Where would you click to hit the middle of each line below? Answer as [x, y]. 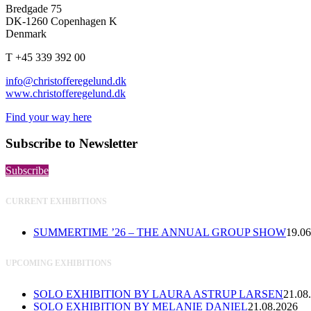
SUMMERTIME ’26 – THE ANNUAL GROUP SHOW [160, 233]
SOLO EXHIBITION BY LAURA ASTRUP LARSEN [158, 294]
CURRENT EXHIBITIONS [56, 202]
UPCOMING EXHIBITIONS [59, 263]
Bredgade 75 [34, 8]
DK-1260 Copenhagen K [61, 21]
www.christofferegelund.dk [66, 93]
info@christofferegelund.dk [66, 81]
